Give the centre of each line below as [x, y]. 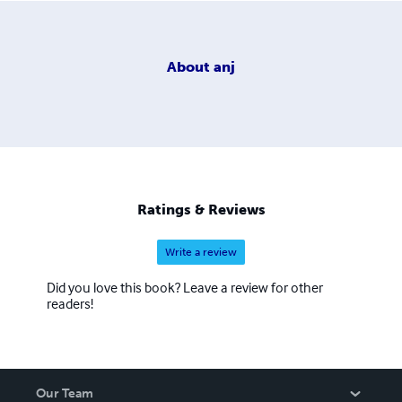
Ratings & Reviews [201, 210]
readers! [70, 304]
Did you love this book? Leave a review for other [185, 288]
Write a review [201, 253]
